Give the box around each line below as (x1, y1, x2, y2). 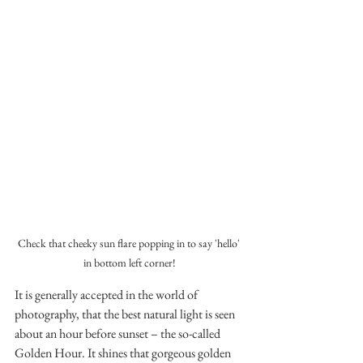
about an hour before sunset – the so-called (15, 324, 223, 342)
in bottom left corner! (83, 254, 176, 270)
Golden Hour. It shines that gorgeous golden (15, 344, 233, 361)
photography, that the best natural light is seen (15, 305, 237, 322)
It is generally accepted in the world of (15, 285, 200, 303)
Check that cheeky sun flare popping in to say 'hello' (17, 235, 242, 250)
